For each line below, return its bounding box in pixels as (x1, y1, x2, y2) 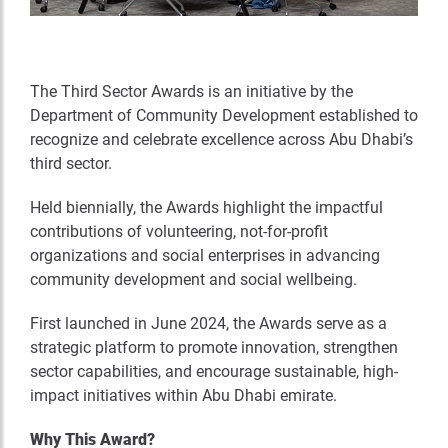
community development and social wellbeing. (30, 269, 357, 289)
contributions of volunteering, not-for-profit (30, 221, 328, 241)
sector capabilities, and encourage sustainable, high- (30, 361, 398, 381)
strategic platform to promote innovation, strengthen (30, 337, 398, 357)
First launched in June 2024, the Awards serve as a (30, 313, 387, 333)
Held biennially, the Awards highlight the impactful (30, 197, 383, 217)
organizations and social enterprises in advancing (30, 245, 380, 265)
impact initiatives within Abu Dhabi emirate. (30, 385, 337, 405)
